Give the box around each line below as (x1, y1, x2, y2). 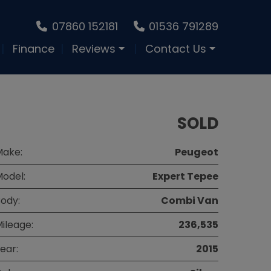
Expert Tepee (152, 169, 218, 184)
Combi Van (161, 194, 218, 208)
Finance (13, 41, 54, 57)
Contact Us (145, 41, 206, 57)
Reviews (72, 41, 116, 57)
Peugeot (175, 145, 218, 160)
